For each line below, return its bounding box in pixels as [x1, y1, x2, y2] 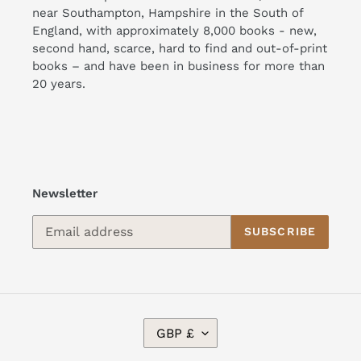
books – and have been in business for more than [32, 59, 325, 74]
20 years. [32, 77, 89, 92]
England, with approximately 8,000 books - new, [32, 23, 317, 39]
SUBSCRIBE [243, 225, 316, 239]
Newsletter [32, 186, 98, 201]
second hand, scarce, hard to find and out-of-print [32, 41, 327, 56]
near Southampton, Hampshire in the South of [32, 6, 303, 21]
